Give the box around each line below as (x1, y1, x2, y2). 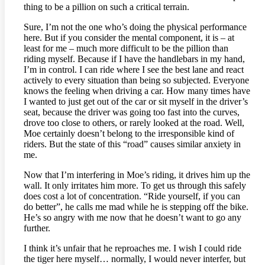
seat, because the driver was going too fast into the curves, (24, 106, 240, 117)
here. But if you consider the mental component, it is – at (24, 32, 234, 43)
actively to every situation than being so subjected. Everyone (24, 75, 249, 85)
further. (24, 222, 50, 233)
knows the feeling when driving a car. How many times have (24, 85, 250, 96)
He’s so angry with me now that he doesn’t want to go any (24, 212, 241, 222)
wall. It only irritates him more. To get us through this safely (24, 180, 246, 190)
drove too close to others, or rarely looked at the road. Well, (24, 117, 244, 128)
